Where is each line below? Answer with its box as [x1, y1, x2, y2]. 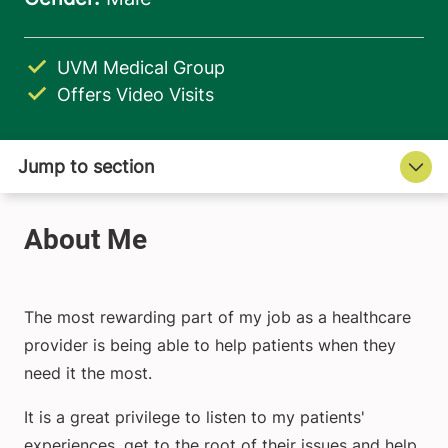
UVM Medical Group [57, 57, 225, 79]
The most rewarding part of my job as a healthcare [24, 307, 411, 328]
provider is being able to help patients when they [24, 335, 396, 356]
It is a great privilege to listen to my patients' [24, 407, 365, 428]
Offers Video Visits [57, 84, 214, 106]
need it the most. [24, 363, 152, 384]
